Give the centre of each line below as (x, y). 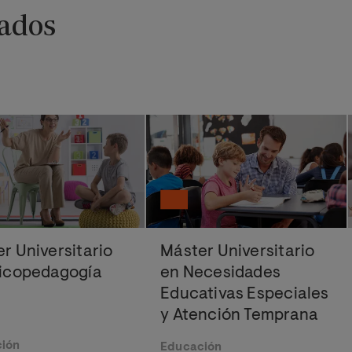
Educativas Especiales (245, 294)
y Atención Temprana (240, 315)
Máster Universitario (238, 252)
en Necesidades (221, 273)
